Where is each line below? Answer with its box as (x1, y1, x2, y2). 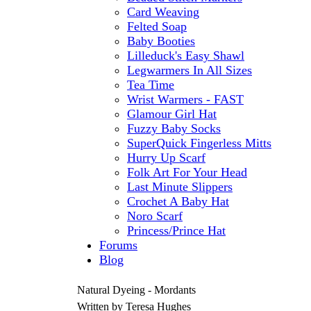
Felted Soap (127, 19, 187, 33)
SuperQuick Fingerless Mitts (127, 136, 271, 150)
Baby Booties (127, 34, 195, 48)
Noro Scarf (127, 209, 183, 223)
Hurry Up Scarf (127, 151, 205, 165)
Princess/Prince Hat (127, 224, 226, 237)
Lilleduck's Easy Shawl (127, 49, 244, 62)
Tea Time (127, 78, 174, 92)
